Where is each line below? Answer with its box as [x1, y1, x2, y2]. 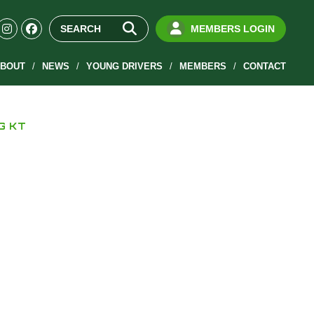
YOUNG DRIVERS [86, 61, 163, 71]
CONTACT [243, 61, 286, 71]
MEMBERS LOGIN [190, 23, 275, 34]
